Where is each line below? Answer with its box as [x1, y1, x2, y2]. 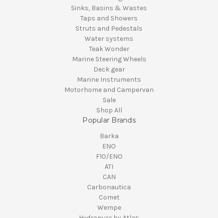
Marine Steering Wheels [72, 55, 146, 64]
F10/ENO [95, 152, 123, 161]
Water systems [85, 35, 133, 43]
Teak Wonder [89, 45, 129, 54]
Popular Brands [82, 116, 136, 125]
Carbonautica [87, 183, 131, 192]
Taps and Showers [80, 14, 138, 23]
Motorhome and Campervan [64, 86, 154, 94]
